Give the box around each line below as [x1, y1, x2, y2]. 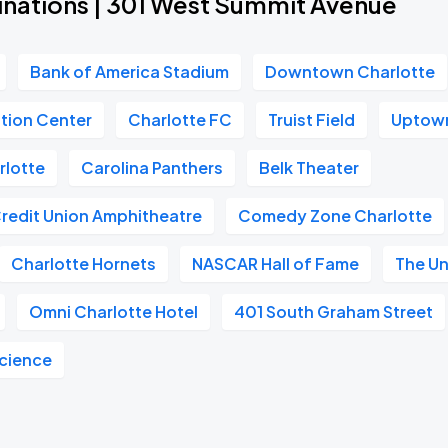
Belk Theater [259, 157, 360, 178]
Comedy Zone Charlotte [238, 205, 433, 226]
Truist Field [268, 109, 356, 130]
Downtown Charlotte [265, 61, 436, 82]
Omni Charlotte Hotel [29, 301, 199, 322]
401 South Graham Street [234, 301, 434, 322]
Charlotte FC [128, 109, 233, 130]
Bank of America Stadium [30, 61, 230, 82]
